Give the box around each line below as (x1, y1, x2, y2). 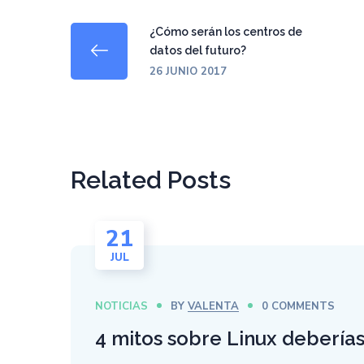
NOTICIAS (95, 299, 148, 314)
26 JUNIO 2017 (149, 64, 227, 79)
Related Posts (71, 166, 231, 194)
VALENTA (188, 299, 240, 314)
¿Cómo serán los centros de (149, 25, 302, 38)
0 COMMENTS (262, 299, 336, 314)
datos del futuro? (149, 44, 246, 57)
